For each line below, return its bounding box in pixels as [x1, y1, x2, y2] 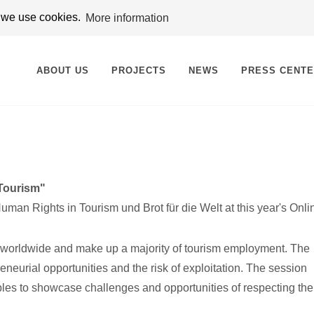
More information [86, 11, 170, 24]
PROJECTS [111, 65, 166, 76]
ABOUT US [36, 65, 89, 76]
